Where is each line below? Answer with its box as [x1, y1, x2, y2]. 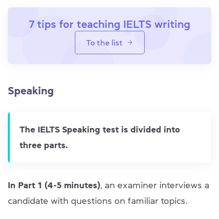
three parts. [20, 140, 68, 150]
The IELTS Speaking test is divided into [20, 125, 180, 134]
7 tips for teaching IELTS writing [29, 18, 190, 29]
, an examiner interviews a [100, 180, 209, 190]
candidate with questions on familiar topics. [8, 196, 190, 205]
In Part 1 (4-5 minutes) [8, 180, 100, 190]
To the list [86, 38, 123, 46]
